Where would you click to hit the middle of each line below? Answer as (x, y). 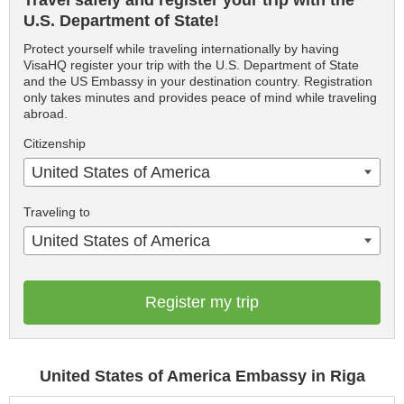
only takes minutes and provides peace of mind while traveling (200, 98)
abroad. (46, 114)
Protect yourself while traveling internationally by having (181, 49)
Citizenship (55, 144)
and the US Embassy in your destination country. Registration (198, 82)
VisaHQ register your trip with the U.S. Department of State (191, 65)
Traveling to (57, 212)
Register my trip (202, 303)
